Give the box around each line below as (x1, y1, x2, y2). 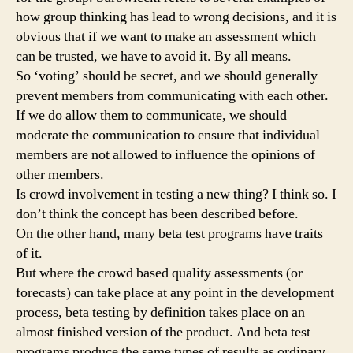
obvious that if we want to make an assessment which (16, 28, 316, 46)
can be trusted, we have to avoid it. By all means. (16, 47, 292, 66)
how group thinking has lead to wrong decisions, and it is (16, 8, 336, 27)
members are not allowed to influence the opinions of (16, 146, 315, 165)
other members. (16, 165, 104, 184)
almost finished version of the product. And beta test (16, 323, 310, 342)
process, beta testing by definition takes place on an (16, 303, 305, 322)
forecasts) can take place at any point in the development (16, 284, 334, 303)
